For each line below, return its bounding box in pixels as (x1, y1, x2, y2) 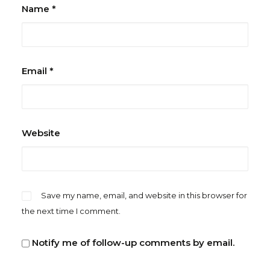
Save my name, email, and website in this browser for (41, 190, 247, 200)
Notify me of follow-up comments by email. (32, 237, 234, 248)
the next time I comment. (22, 206, 121, 216)
